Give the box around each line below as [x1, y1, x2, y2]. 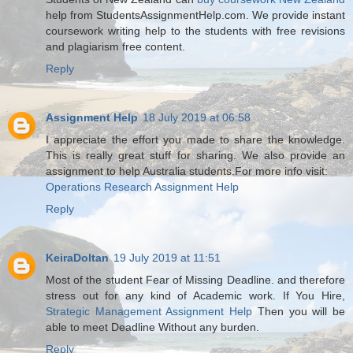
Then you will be [252, 304, 346, 318]
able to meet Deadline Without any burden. [46, 320, 259, 333]
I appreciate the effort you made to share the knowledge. [46, 133, 345, 146]
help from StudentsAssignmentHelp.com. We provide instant [46, 9, 345, 22]
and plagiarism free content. [46, 40, 185, 54]
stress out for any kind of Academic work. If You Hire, [46, 288, 345, 302]
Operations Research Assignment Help [46, 180, 239, 193]
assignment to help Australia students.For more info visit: [46, 165, 328, 177]
